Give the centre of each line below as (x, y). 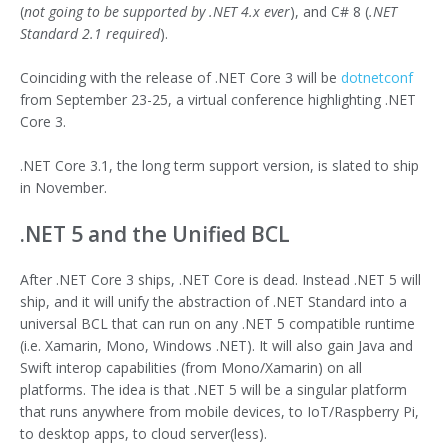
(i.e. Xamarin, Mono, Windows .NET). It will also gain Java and (216, 345)
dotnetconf (377, 78)
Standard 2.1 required (90, 33)
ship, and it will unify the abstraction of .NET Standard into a (213, 301)
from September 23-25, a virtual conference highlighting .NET (218, 100)
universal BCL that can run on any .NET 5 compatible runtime (217, 323)
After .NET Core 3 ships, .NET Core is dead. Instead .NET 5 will (220, 279)
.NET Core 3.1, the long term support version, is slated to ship (219, 166)
